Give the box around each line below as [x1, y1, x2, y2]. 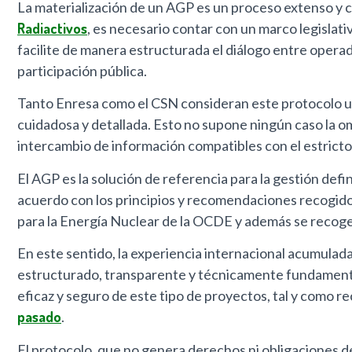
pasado [17, 308, 61, 326]
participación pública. [17, 62, 147, 80]
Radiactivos [17, 20, 87, 38]
